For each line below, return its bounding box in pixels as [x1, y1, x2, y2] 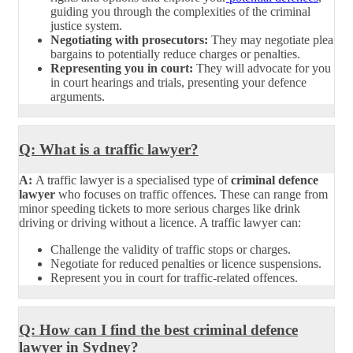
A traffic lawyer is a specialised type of [35, 173, 231, 187]
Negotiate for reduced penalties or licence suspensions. [50, 256, 321, 270]
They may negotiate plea [208, 33, 333, 47]
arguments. [50, 90, 105, 104]
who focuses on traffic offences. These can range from [55, 187, 328, 201]
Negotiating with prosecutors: [50, 33, 208, 47]
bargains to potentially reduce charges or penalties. [50, 47, 300, 61]
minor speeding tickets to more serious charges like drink [19, 201, 300, 215]
